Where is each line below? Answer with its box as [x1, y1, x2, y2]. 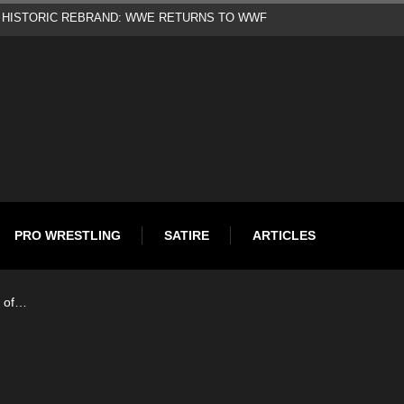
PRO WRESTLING [14, 227, 121, 243]
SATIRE [164, 227, 209, 243]
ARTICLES [252, 227, 316, 243]
